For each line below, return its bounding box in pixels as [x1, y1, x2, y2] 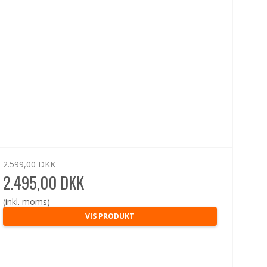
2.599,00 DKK [3, 158, 56, 170]
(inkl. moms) [3, 195, 51, 207]
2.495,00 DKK [3, 170, 85, 194]
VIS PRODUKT [85, 210, 135, 221]
